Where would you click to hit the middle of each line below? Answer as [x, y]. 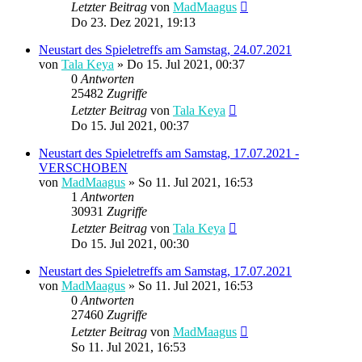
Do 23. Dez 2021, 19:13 [133, 22]
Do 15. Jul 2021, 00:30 [130, 243]
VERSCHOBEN [83, 167]
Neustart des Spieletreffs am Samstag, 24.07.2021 [165, 49]
